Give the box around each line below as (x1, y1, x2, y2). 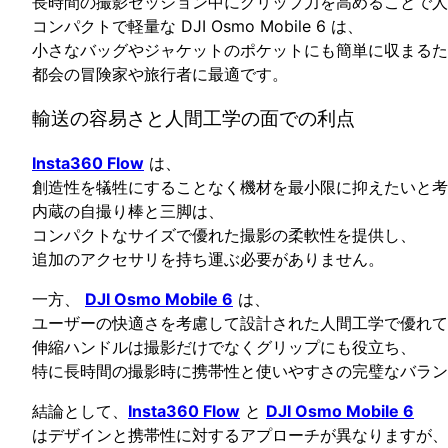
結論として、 (32, 401, 128, 422)
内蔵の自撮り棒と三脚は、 (32, 201, 224, 222)
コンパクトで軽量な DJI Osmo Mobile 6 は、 (32, 15, 363, 36)
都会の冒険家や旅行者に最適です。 (32, 63, 288, 84)
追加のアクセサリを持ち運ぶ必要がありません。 (32, 249, 384, 270)
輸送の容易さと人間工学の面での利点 (32, 106, 355, 130)
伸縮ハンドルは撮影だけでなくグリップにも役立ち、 (32, 337, 416, 358)
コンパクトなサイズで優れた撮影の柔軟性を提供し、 (32, 225, 416, 246)
